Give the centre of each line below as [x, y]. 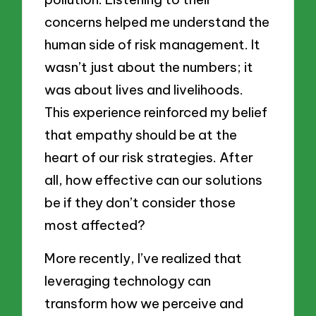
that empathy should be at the [141, 134]
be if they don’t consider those [140, 202]
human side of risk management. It [153, 44]
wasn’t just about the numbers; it [149, 67]
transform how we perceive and [144, 304]
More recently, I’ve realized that [144, 259]
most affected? [95, 225]
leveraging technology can [128, 281]
